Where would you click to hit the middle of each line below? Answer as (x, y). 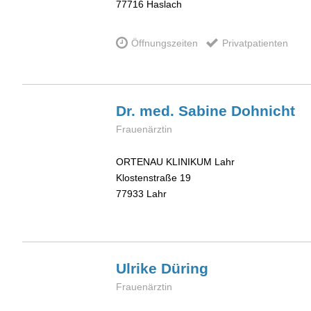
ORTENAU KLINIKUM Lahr (175, 162)
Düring (185, 268)
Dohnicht (263, 111)
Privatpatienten (255, 43)
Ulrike (138, 268)
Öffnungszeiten (165, 43)
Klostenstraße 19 (153, 178)
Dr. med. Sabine (174, 111)
